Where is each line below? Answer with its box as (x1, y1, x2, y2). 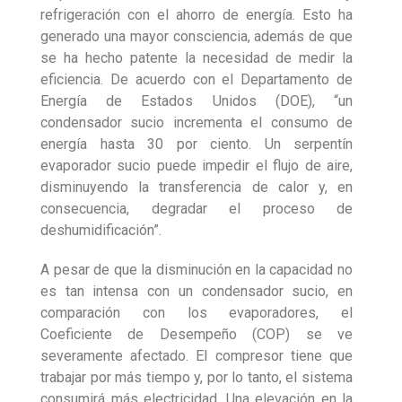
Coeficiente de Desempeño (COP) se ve (40, 326, 353, 344)
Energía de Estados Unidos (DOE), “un (40, 92, 353, 110)
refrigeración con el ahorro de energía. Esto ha (40, 6, 353, 24)
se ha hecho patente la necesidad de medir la (40, 49, 353, 67)
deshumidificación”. (40, 222, 162, 240)
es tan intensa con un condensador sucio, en (40, 283, 353, 301)
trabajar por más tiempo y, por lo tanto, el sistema (40, 369, 353, 387)
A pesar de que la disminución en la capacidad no (40, 261, 353, 279)
